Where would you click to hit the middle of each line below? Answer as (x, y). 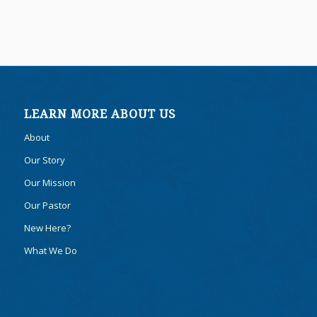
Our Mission (50, 182)
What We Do (50, 250)
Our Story (44, 160)
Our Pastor (47, 205)
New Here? (47, 227)
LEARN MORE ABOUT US (99, 114)
